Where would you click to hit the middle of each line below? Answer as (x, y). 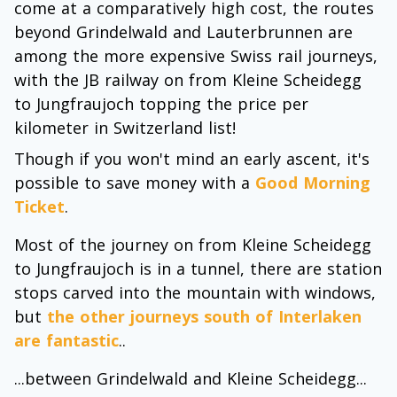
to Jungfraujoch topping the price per (161, 104)
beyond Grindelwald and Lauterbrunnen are (183, 32)
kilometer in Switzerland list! (125, 128)
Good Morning (313, 183)
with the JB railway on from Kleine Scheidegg (188, 80)
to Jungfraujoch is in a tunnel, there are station (198, 269)
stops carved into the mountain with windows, (195, 292)
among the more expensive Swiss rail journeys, (196, 56)
